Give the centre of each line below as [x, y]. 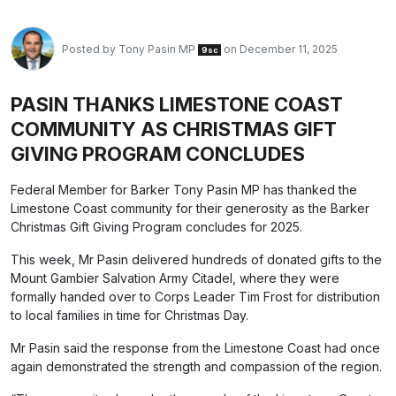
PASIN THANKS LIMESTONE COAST [177, 104]
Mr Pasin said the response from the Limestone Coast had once [195, 348]
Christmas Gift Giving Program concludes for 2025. [156, 227]
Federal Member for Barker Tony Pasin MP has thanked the [184, 190]
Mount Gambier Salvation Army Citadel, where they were [175, 278]
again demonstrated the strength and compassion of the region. [196, 366]
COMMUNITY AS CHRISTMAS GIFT [174, 129]
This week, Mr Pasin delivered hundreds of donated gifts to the [196, 259]
